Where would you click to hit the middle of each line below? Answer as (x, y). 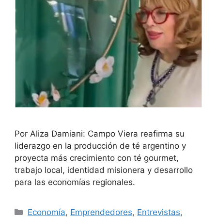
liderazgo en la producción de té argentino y (100, 146)
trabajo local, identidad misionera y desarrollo (104, 170)
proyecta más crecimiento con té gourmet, (97, 158)
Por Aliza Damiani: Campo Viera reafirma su (100, 133)
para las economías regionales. (75, 182)
